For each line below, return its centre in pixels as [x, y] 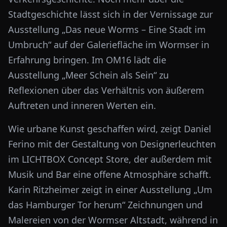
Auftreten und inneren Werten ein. [82, 105]
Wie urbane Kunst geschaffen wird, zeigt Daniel [110, 129]
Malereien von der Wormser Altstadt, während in [113, 220]
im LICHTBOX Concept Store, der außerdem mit [110, 159]
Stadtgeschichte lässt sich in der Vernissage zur [110, 14]
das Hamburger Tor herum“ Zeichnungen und [105, 205]
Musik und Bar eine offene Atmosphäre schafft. [110, 174]
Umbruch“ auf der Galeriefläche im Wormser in [109, 45]
